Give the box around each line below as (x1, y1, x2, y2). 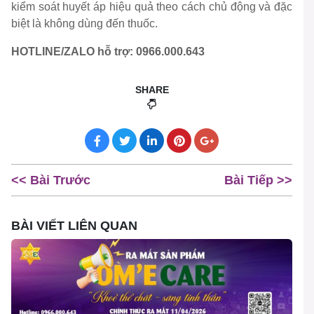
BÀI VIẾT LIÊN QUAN (11, 218, 137, 233)
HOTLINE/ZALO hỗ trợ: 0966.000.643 (11, 46, 205, 58)
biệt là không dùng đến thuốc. (11, 18, 158, 30)
